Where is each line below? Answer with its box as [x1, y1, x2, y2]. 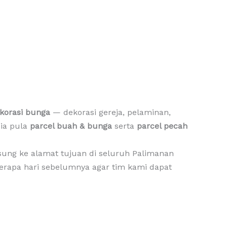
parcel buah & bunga [30, 121, 112, 131]
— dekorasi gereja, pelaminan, [50, 107, 171, 118]
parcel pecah [137, 121, 187, 131]
